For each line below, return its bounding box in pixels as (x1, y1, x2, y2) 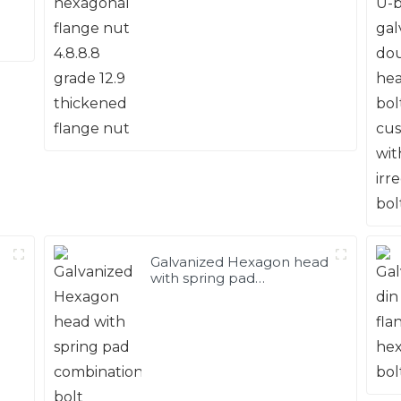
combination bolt (150, 285, 269, 303)
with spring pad (150, 269, 256, 286)
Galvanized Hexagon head (150, 252, 329, 270)
